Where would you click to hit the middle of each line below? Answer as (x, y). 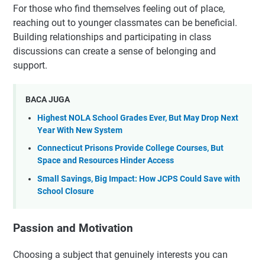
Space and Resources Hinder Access (106, 161)
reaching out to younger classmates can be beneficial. (125, 22)
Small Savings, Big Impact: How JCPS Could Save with (139, 179)
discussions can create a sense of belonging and (114, 51)
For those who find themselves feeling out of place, (119, 8)
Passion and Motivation (73, 229)
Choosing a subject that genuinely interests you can (120, 254)
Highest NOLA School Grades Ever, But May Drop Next (138, 118)
